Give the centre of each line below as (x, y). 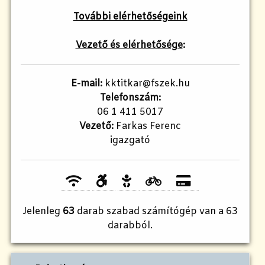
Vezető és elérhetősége (129, 45)
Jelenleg (43, 212)
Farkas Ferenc (147, 126)
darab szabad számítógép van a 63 (156, 212)
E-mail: (86, 83)
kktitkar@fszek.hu (146, 83)
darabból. (130, 226)
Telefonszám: (130, 98)
